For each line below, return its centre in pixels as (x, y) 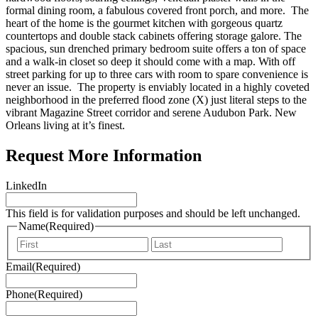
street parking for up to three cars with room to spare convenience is (157, 75)
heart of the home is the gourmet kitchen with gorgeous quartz (144, 23)
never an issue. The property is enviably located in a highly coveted (158, 87)
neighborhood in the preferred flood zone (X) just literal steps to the (156, 100)
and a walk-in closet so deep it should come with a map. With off (150, 62)
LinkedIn (26, 186)
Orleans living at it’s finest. (65, 126)
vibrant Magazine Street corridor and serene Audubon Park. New (151, 113)
